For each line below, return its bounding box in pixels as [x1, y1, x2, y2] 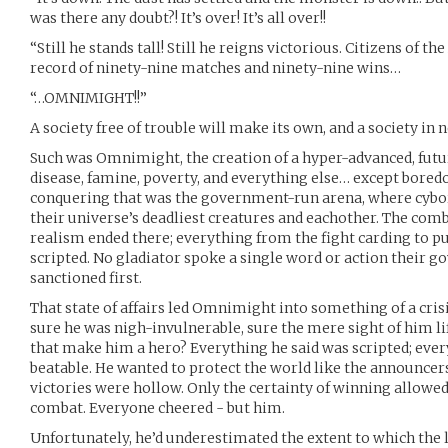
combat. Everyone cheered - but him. [30, 399, 285, 417]
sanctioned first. [30, 269, 142, 287]
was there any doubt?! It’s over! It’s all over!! [30, 9, 326, 27]
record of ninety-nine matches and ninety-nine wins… [30, 59, 401, 77]
